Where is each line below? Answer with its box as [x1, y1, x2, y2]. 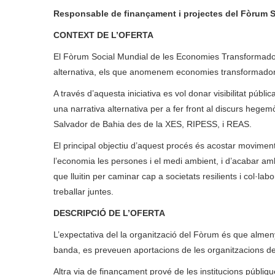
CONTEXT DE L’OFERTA [53, 30, 153, 41]
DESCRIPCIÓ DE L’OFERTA [53, 208, 165, 219]
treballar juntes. [53, 187, 114, 197]
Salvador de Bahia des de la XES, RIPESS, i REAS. [53, 119, 252, 130]
